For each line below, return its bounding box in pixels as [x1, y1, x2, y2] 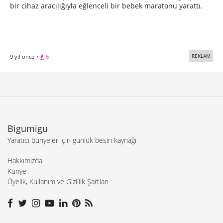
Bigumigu [7, 122, 48, 134]
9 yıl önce [10, 53, 34, 60]
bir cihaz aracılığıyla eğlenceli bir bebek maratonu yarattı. [10, 1, 203, 10]
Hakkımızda [7, 156, 42, 165]
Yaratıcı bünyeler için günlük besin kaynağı [7, 135, 136, 145]
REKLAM [192, 52, 211, 59]
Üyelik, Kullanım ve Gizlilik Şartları [7, 177, 109, 186]
